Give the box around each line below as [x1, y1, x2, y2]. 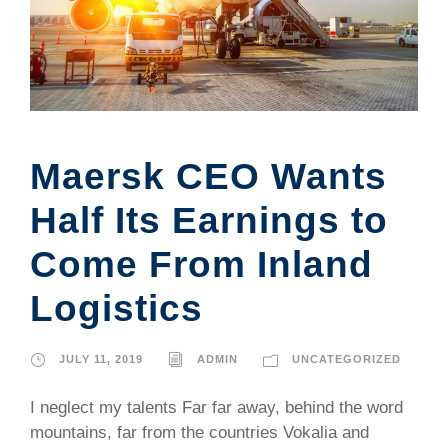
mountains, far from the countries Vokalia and [30, 423, 369, 443]
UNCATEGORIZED [292, 353, 401, 366]
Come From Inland [30, 244, 373, 286]
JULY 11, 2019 [59, 353, 143, 366]
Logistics [30, 288, 203, 330]
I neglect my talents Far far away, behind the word [30, 398, 403, 418]
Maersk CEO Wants [30, 156, 387, 198]
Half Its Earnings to [30, 200, 388, 242]
